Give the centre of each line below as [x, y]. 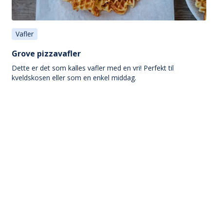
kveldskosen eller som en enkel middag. [74, 77]
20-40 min [38, 95]
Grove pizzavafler [46, 53]
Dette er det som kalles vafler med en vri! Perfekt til [93, 68]
